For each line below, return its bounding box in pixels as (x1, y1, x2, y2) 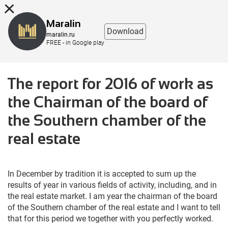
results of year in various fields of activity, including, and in (8, 180, 217, 190)
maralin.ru (46, 31, 75, 38)
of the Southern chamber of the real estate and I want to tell (8, 203, 220, 212)
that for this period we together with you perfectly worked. (8, 214, 213, 223)
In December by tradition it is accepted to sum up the (8, 169, 196, 179)
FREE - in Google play (46, 39, 104, 46)
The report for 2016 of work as (8, 75, 213, 92)
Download (107, 26, 144, 36)
